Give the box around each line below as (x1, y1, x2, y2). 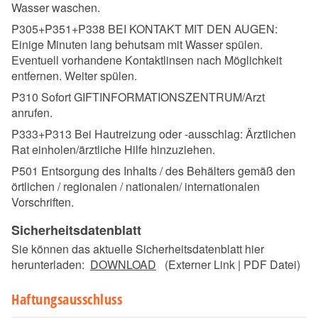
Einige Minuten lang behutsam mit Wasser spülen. (11, 36, 263, 53)
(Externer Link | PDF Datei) (165, 256, 300, 273)
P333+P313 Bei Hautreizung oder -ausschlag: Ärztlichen (11, 126, 296, 143)
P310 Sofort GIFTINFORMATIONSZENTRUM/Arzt (11, 89, 265, 106)
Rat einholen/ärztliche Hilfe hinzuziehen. (11, 141, 215, 158)
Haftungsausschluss (11, 290, 122, 309)
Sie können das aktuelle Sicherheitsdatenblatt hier (11, 241, 264, 258)
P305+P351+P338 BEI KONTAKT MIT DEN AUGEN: (11, 21, 278, 38)
